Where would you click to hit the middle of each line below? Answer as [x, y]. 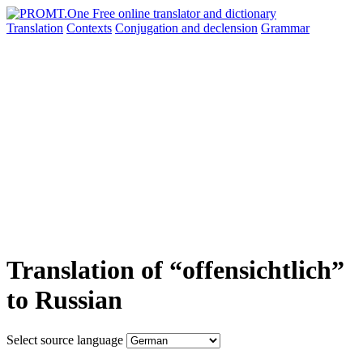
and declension [220, 28]
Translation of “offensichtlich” [175, 270]
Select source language [65, 340]
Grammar [285, 28]
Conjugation [148, 28]
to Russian [64, 300]
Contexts [89, 28]
